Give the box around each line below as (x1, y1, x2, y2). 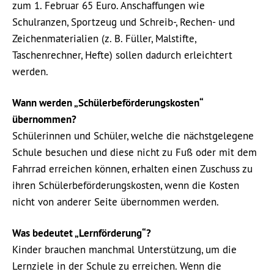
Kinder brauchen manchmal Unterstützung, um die (12, 243, 237, 256)
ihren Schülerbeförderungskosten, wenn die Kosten (12, 179, 239, 192)
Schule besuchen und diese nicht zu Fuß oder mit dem (12, 146, 257, 159)
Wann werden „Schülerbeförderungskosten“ (12, 96, 202, 109)
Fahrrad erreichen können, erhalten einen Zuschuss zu (12, 162, 253, 176)
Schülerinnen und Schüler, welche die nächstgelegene (12, 129, 254, 143)
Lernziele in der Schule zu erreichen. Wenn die (12, 259, 221, 273)
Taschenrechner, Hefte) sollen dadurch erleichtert (12, 48, 232, 62)
